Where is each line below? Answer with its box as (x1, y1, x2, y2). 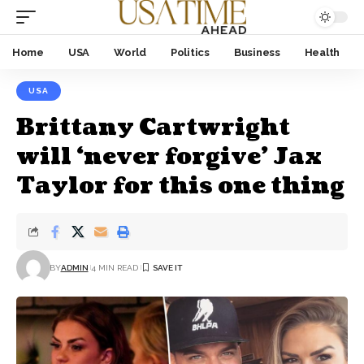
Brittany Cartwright (16, 111, 290, 144)
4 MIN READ (91, 262, 138, 272)
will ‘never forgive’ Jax (16, 141, 322, 173)
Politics (170, 45, 210, 58)
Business (233, 45, 280, 58)
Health (304, 45, 340, 58)
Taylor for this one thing (16, 170, 344, 202)
